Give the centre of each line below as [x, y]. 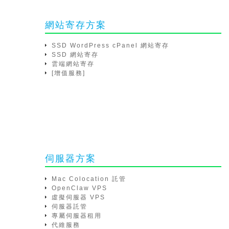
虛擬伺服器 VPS [78, 197]
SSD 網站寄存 [75, 55]
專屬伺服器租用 [77, 216]
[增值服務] [68, 73]
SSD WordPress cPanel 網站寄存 [110, 45]
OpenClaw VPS [79, 188]
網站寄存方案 [76, 25]
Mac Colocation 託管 [89, 179]
